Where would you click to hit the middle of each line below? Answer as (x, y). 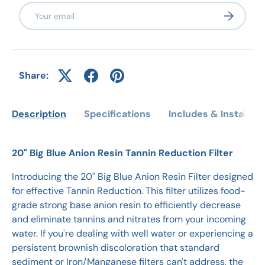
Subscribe (241, 13)
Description (39, 114)
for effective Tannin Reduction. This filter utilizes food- (129, 191)
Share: (34, 76)
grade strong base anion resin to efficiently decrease (126, 205)
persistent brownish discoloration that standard (116, 248)
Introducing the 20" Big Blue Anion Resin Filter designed (132, 177)
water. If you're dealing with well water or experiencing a (132, 234)
